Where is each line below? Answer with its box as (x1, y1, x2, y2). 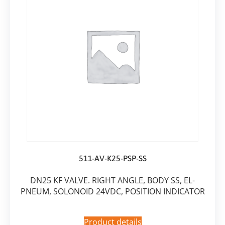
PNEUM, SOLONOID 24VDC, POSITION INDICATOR (20, 186, 205, 197)
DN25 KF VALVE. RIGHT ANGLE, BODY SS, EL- (30, 175, 195, 186)
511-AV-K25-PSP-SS (78, 154, 147, 163)
